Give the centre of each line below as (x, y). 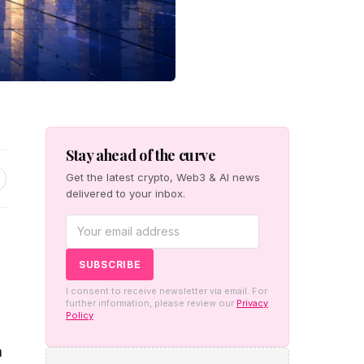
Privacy (252, 303)
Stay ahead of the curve (141, 155)
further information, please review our (151, 303)
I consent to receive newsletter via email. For (167, 290)
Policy (80, 315)
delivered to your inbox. (126, 193)
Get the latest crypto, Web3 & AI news (163, 177)
